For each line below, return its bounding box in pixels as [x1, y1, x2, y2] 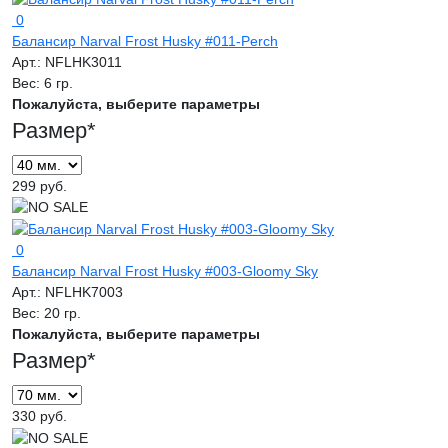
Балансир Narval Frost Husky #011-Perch [12, 32, 278, 49]
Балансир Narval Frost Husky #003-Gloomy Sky [12, 263, 318, 280]
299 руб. [12, 177, 67, 194]
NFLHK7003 [45, 284, 123, 301]
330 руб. [12, 408, 67, 425]
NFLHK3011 [45, 53, 122, 70]
